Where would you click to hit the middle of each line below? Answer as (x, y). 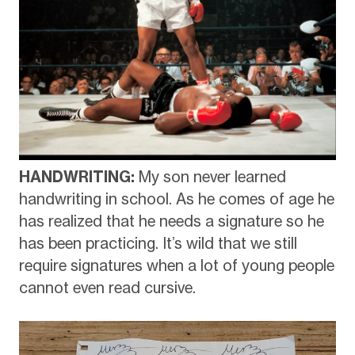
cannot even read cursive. (107, 287)
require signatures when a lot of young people (176, 265)
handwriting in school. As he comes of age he (176, 198)
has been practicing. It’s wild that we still (158, 243)
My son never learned (212, 176)
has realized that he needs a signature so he (171, 221)
